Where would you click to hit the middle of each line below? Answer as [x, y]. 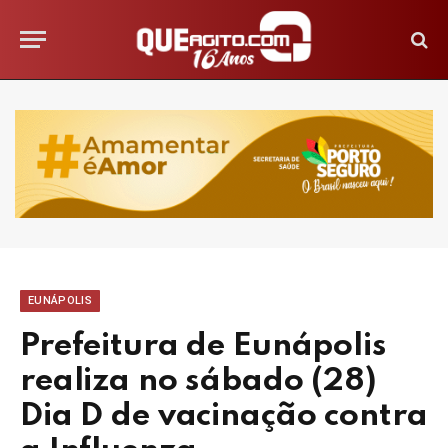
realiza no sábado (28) [198, 381]
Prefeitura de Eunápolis [203, 346]
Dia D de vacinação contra [224, 416]
